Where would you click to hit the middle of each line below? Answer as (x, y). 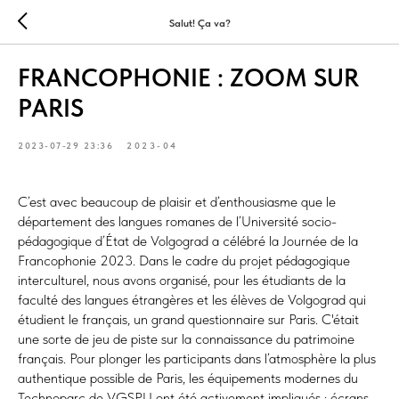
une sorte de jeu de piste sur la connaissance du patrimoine (186, 339)
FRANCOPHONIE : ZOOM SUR (188, 77)
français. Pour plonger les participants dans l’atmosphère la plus (197, 358)
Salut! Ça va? (199, 23)
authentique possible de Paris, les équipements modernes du (188, 378)
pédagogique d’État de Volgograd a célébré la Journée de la (188, 241)
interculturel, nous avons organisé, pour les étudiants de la (182, 280)
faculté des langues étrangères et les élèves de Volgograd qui (192, 300)
